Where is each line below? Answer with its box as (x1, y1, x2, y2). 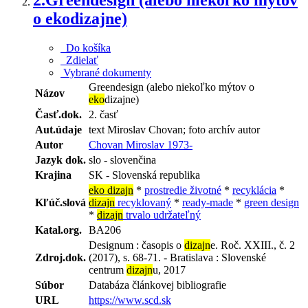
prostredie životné (144, 184, 221, 196)
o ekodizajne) (33, 9, 127, 27)
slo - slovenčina (89, 153, 156, 166)
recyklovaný (115, 196, 171, 208)
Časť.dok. (35, 108, 82, 120)
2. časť (89, 108, 118, 120)
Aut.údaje (35, 123, 82, 135)
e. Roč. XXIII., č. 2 (210, 239, 295, 251)
